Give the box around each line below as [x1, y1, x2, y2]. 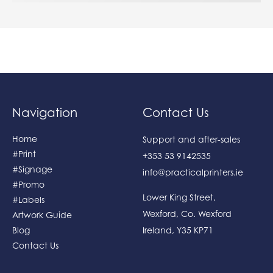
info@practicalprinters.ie [143, 166, 243, 177]
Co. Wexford [181, 208, 232, 219]
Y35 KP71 [177, 224, 213, 235]
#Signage [12, 163, 52, 174]
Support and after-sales [143, 133, 240, 144]
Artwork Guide [12, 209, 72, 220]
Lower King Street [143, 191, 213, 202]
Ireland [143, 224, 172, 235]
